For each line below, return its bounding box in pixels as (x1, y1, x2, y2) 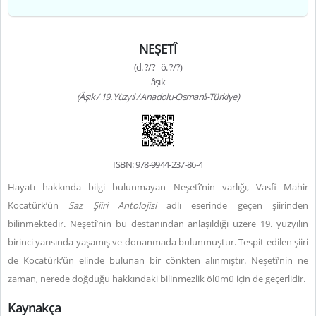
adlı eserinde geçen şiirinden (156, 199, 309, 212)
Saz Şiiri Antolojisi (68, 199, 157, 212)
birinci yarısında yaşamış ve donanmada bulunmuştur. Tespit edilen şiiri (8, 236, 308, 248)
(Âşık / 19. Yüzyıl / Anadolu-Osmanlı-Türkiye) (77, 90, 239, 103)
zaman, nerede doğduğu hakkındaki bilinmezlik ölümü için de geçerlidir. (8, 272, 308, 285)
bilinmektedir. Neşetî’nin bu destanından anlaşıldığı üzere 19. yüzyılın (8, 217, 308, 230)
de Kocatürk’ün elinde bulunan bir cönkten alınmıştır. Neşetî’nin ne (8, 254, 308, 267)
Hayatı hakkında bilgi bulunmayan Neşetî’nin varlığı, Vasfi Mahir (8, 181, 308, 193)
